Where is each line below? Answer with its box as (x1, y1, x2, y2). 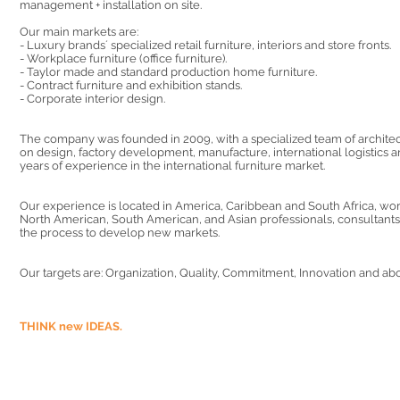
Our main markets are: (20, 25, 138, 38)
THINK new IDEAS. (20, 320, 122, 333)
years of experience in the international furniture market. (20, 159, 328, 172)
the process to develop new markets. (20, 226, 220, 239)
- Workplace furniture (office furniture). (20, 52, 227, 65)
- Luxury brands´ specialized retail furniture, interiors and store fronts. (20, 38, 391, 52)
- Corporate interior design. (20, 92, 165, 105)
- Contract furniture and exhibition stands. (20, 79, 242, 92)
